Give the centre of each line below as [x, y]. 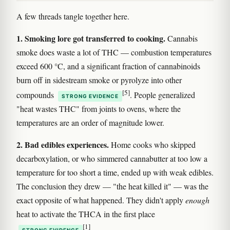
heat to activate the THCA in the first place [86, 214]
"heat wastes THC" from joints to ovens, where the [99, 108]
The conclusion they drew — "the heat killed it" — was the [112, 186]
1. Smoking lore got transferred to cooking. [91, 38]
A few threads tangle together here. [73, 16]
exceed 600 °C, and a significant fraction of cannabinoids [108, 66]
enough [197, 200]
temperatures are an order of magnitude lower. [90, 122]
